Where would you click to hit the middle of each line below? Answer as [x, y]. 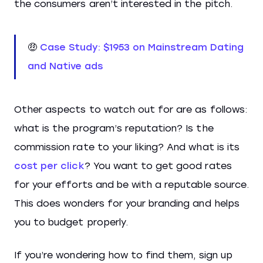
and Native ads [65, 66]
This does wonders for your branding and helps [127, 203]
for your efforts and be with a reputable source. [131, 185]
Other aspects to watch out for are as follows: [131, 109]
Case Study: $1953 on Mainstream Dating [142, 47]
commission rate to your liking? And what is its [127, 147]
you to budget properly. [71, 222]
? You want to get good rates [158, 166]
